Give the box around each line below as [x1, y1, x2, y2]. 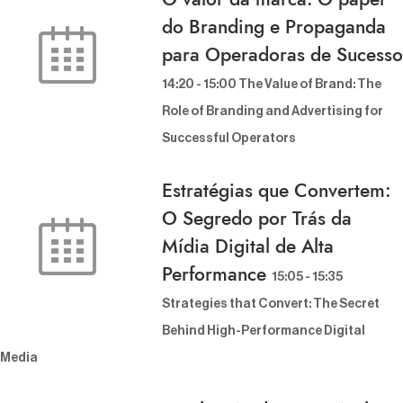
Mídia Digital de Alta [162, 233, 334, 261]
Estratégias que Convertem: [162, 177, 390, 205]
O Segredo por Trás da [162, 205, 352, 233]
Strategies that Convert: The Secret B [162, 298, 380, 311]
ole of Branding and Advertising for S [162, 105, 383, 119]
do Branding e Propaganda [162, 13, 386, 41]
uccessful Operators [162, 132, 289, 146]
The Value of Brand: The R [238, 78, 381, 92]
